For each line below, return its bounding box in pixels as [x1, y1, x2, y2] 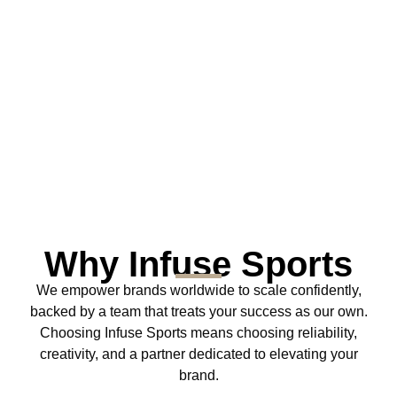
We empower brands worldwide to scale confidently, [35, 283, 362, 299]
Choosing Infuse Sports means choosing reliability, [40, 325, 357, 341]
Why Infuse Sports [44, 245, 353, 284]
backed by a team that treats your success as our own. [29, 304, 368, 320]
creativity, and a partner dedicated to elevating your [39, 346, 358, 362]
